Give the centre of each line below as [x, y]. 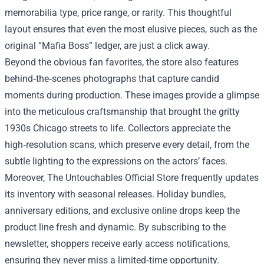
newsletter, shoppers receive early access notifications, [117, 244]
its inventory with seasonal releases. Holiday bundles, [115, 194]
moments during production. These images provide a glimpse [132, 95]
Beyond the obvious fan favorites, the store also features [122, 62]
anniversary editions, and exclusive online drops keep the [122, 211]
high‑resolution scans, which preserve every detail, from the [127, 145]
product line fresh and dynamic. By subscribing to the [115, 227]
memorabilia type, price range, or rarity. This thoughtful [118, 13]
